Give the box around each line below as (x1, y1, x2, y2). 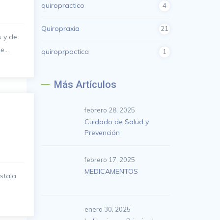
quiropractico (41, 1, 84, 10)
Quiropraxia (41, 24, 80, 33)
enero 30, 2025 (84, 205, 131, 213)
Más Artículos (54, 79, 116, 90)
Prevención (84, 128, 120, 137)
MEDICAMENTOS (84, 167, 138, 176)
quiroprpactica (41, 47, 89, 56)
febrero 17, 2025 (84, 156, 135, 164)
